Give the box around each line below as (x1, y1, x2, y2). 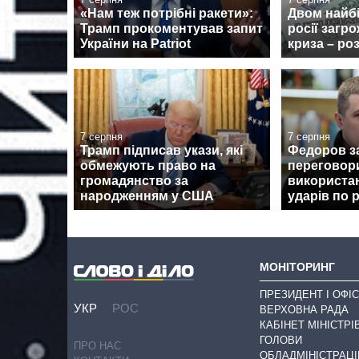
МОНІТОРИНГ (260, 260, 335, 274)
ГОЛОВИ (260, 334, 302, 347)
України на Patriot (80, 37, 191, 51)
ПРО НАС (74, 339, 121, 352)
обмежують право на (80, 158, 216, 172)
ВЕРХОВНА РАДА (260, 304, 349, 317)
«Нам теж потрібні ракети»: (80, 6, 253, 21)
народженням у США (80, 188, 214, 203)
